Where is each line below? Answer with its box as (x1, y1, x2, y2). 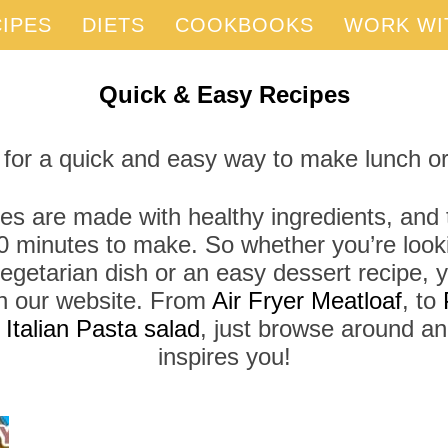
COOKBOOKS (175, 14, 314, 36)
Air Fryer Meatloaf (211, 287, 402, 314)
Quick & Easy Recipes (98, 81, 350, 108)
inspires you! (157, 343, 291, 370)
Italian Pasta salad (6, 315, 200, 342)
